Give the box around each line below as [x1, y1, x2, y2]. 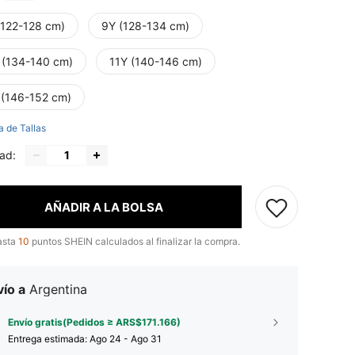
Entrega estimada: [8, 333, 90, 345]
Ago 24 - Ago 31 [90, 333, 162, 345]
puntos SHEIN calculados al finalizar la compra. [29, 235, 240, 248]
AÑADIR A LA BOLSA [44, 199, 163, 215]
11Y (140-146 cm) [109, 55, 202, 69]
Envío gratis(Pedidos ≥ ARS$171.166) [8, 316, 181, 329]
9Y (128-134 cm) [101, 19, 189, 33]
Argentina [29, 281, 87, 298]
